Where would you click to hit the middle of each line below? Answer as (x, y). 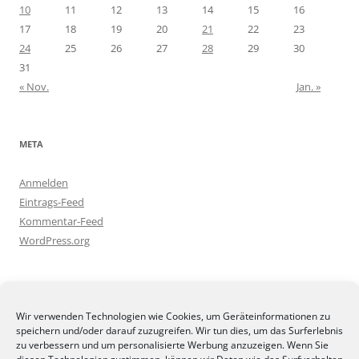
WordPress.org (54, 240)
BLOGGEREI (44, 297)
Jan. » (309, 86)
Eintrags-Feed (52, 202)
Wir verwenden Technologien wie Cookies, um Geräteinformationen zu (173, 316)
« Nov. (34, 86)
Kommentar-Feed (61, 221)
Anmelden (44, 182)
